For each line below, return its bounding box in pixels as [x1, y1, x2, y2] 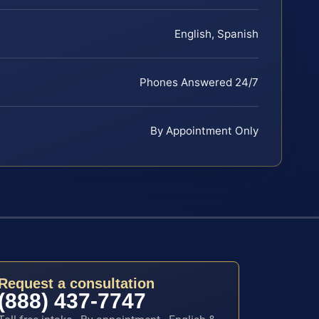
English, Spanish [174, 26, 258, 41]
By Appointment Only [150, 123, 258, 137]
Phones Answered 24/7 [140, 75, 258, 89]
